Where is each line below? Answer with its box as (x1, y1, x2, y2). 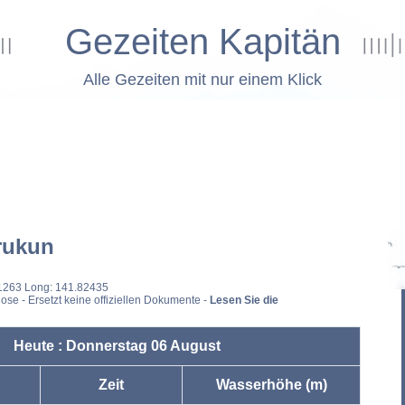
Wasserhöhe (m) (215, 377, 327, 392)
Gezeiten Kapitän (64, 22, 341, 61)
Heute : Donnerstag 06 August (13, 338, 221, 353)
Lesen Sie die (210, 294, 278, 306)
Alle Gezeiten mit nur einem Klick (83, 71, 322, 89)
